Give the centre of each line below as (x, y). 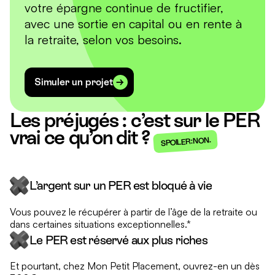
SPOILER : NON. (185, 141)
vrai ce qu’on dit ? (82, 137)
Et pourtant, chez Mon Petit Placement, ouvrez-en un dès (135, 266)
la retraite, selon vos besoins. (103, 40)
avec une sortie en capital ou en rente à (133, 24)
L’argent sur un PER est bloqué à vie (121, 186)
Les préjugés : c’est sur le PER (135, 120)
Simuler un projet (74, 82)
